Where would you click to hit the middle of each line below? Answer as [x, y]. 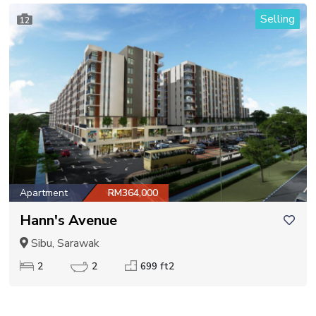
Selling [278, 19]
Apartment [44, 193]
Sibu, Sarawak [64, 244]
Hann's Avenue [68, 221]
